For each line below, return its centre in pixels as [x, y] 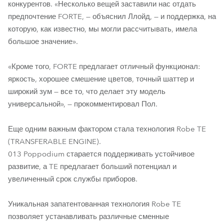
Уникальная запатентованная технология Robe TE [94, 204]
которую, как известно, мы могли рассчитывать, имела [102, 29]
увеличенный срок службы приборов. [73, 179]
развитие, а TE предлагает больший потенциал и [92, 166]
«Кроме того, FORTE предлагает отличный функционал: [104, 66]
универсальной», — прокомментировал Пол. [83, 104]
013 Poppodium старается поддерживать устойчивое [101, 154]
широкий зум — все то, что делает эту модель [87, 91]
